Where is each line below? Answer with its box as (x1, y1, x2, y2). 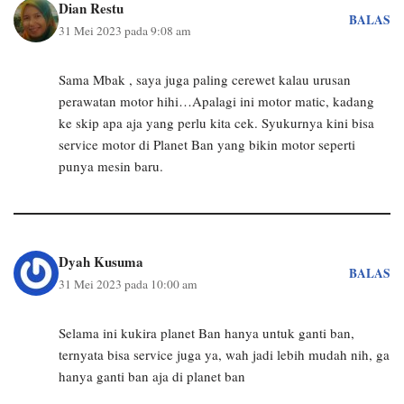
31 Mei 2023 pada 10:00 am (59, 276, 197, 292)
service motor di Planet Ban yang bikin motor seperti (59, 135, 355, 153)
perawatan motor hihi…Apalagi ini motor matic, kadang (59, 92, 374, 110)
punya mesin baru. (59, 157, 163, 175)
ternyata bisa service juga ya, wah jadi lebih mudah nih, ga (59, 345, 390, 363)
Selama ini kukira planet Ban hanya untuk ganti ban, (59, 324, 354, 342)
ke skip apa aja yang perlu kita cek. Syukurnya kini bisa (59, 114, 374, 132)
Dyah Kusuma (59, 252, 143, 271)
